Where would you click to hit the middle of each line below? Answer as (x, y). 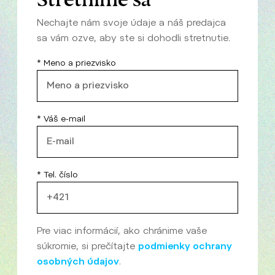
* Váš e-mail (61, 118)
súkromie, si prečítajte (87, 246)
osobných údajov (78, 261)
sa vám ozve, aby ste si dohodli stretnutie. (134, 38)
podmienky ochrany (185, 246)
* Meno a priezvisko (76, 63)
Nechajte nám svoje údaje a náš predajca (131, 22)
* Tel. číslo (57, 174)
